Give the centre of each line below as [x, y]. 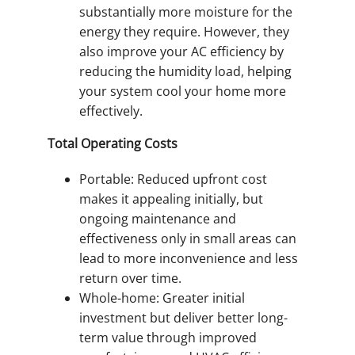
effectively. [111, 111]
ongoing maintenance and [158, 218]
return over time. [130, 278]
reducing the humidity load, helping [185, 71]
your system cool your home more [183, 91]
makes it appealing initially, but [171, 198]
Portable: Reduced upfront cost [173, 179]
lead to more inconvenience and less [189, 258]
